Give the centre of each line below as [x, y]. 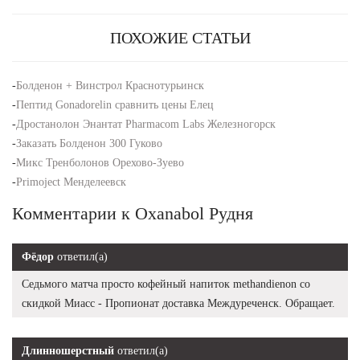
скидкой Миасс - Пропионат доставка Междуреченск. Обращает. [178, 304]
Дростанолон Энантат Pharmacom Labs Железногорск [146, 125]
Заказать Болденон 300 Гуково [89, 144]
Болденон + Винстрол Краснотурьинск [110, 86]
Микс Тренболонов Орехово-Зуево [100, 163]
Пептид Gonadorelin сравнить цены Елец [115, 105]
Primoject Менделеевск [71, 182]
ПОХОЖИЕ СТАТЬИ [180, 38]
